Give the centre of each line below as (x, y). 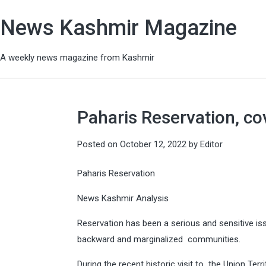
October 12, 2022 (153, 144)
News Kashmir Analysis (124, 198)
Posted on (99, 144)
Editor (211, 144)
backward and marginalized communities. (160, 239)
